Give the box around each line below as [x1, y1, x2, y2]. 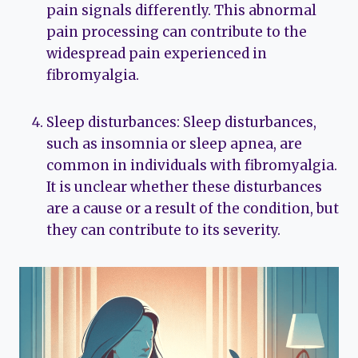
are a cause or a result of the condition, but [46, 200, 339, 218]
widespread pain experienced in [46, 45, 267, 63]
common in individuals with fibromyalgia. [46, 157, 337, 175]
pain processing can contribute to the [46, 23, 307, 42]
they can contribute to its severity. [46, 221, 280, 240]
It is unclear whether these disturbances [46, 178, 322, 197]
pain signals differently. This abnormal [46, 2, 316, 20]
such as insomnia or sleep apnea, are [46, 135, 302, 153]
